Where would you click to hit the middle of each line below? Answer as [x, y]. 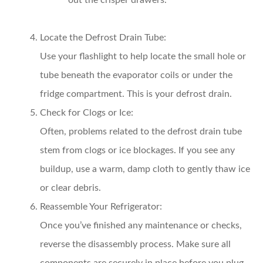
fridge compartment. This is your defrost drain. [136, 94]
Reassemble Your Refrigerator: [101, 207]
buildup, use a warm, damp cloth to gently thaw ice [145, 169]
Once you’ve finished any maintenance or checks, [141, 226]
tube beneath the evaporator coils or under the [136, 75]
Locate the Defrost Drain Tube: [103, 38]
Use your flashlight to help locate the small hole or [143, 57]
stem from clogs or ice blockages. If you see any [137, 151]
